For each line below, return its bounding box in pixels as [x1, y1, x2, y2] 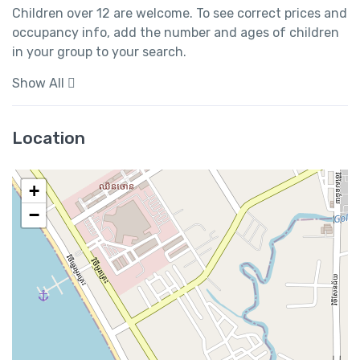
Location [12, 128, 85, 149]
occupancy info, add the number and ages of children [12, 25, 339, 41]
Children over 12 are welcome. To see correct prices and [12, 6, 347, 22]
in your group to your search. [12, 44, 186, 60]
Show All [12, 76, 64, 92]
